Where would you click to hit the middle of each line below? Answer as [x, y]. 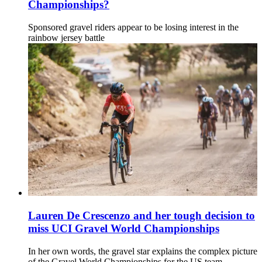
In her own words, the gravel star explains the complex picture [143, 251]
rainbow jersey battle [66, 38]
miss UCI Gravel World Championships [124, 229]
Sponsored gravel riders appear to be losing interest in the [133, 27]
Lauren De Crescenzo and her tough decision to [142, 216]
